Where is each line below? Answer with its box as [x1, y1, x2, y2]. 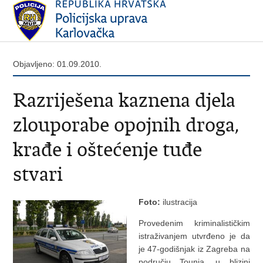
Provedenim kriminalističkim [138, 218, 250, 228]
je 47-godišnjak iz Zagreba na [138, 244, 250, 254]
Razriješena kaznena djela [13, 88, 236, 112]
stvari [13, 162, 63, 186]
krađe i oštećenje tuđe [13, 137, 203, 161]
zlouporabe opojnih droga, [13, 113, 240, 137]
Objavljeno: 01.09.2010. [13, 59, 102, 69]
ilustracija [162, 197, 197, 207]
